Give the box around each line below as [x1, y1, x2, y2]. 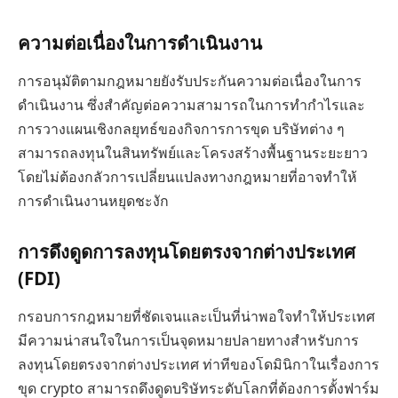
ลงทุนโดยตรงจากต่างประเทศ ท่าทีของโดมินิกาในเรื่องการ [18, 354, 379, 375]
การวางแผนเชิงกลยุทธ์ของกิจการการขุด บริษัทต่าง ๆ [18, 119, 345, 139]
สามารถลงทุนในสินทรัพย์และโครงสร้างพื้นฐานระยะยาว [18, 143, 368, 163]
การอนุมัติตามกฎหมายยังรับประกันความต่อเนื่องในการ [18, 71, 362, 92]
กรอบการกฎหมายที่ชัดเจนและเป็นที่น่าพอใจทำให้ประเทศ [18, 306, 375, 327]
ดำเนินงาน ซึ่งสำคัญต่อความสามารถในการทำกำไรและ [18, 95, 365, 115]
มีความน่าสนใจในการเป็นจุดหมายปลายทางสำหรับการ [18, 330, 359, 351]
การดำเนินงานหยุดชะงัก [18, 191, 169, 211]
